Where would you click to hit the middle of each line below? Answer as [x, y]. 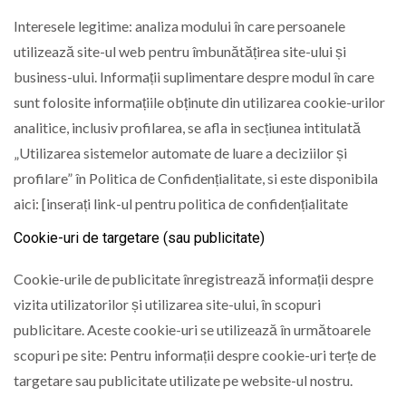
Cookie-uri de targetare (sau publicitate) [139, 238]
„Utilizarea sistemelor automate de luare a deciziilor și [180, 152]
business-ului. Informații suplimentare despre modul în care [194, 76]
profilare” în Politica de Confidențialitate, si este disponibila [196, 178]
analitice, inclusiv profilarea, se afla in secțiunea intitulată [187, 127]
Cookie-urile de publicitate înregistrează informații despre [193, 279]
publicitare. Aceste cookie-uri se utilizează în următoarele [192, 330]
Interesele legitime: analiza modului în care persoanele [179, 25]
